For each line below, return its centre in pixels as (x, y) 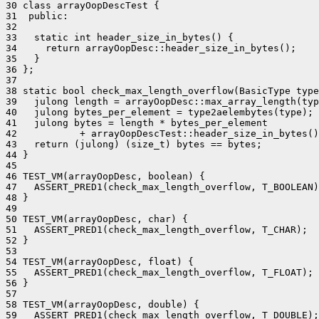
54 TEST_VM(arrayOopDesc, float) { (100, 262)
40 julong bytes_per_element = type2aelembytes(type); (159, 112)
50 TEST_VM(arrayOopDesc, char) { (97, 219)
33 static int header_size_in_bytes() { (120, 37)
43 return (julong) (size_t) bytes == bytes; (134, 144)
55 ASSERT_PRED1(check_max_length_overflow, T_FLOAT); (159, 272)
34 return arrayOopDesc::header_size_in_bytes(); (151, 48)
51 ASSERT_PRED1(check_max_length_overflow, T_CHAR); (157, 230)
